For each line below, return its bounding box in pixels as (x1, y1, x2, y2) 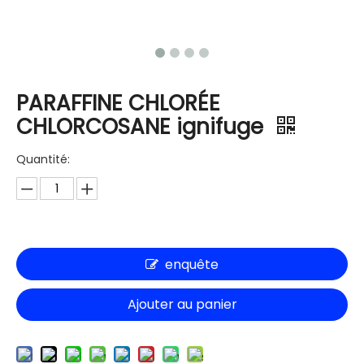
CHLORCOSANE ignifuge (16, 112, 269, 142)
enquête (165, 255, 219, 275)
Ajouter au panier (127, 295, 237, 314)
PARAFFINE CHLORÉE (16, 89, 220, 119)
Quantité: (16, 151, 70, 168)
